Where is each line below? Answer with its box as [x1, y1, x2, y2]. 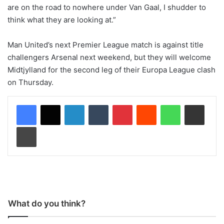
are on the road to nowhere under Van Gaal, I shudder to [7, 2, 206, 12]
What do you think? [8, 198, 85, 208]
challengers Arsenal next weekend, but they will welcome [7, 52, 211, 62]
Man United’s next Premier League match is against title [7, 39, 203, 49]
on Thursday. [7, 77, 53, 87]
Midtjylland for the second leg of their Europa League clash [7, 64, 215, 74]
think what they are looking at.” [7, 14, 116, 24]
